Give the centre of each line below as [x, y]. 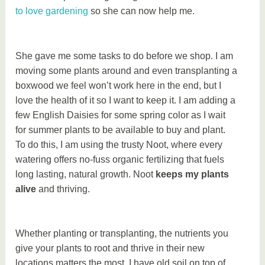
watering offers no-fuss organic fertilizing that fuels [120, 159]
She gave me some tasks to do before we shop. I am [125, 56]
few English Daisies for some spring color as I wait [121, 115]
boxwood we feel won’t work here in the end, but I [119, 85]
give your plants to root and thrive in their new [110, 248]
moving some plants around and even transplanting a [127, 70]
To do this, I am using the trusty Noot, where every [119, 144]
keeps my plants [193, 174]
